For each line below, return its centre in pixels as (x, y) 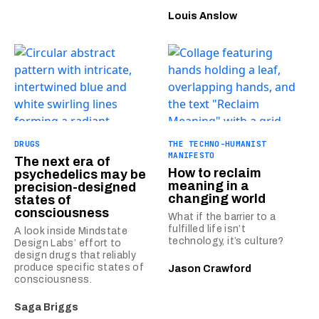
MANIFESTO (192, 155)
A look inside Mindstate (71, 231)
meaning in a (209, 185)
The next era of (62, 161)
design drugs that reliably (75, 255)
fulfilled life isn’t (207, 229)
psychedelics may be (80, 174)
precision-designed (75, 187)
